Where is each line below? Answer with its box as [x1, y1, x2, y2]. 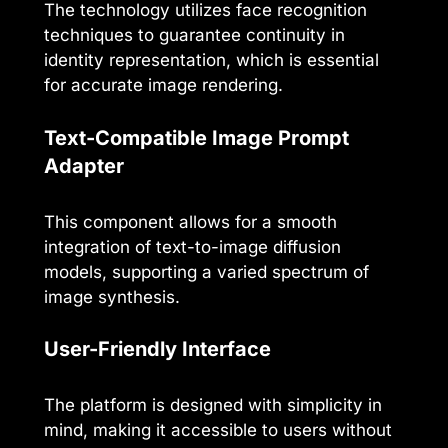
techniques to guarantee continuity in [44, 25, 345, 46]
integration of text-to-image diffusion [44, 236, 341, 257]
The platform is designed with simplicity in [44, 395, 382, 416]
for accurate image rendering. [44, 75, 283, 96]
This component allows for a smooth [44, 211, 337, 232]
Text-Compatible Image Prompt [44, 125, 349, 150]
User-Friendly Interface [44, 337, 271, 362]
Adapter [44, 153, 124, 178]
